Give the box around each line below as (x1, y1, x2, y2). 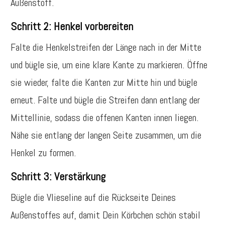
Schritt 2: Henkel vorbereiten (11, 19, 133, 33)
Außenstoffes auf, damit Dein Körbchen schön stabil (11, 208, 200, 221)
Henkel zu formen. (11, 146, 76, 159)
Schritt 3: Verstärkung (11, 169, 105, 183)
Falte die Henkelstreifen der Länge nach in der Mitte (11, 41, 201, 54)
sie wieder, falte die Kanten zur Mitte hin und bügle (11, 76, 197, 89)
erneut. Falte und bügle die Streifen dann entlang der (11, 93, 200, 106)
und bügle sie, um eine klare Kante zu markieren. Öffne (11, 58, 207, 71)
